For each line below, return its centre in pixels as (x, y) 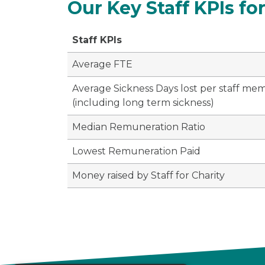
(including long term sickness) (143, 102)
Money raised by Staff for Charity (148, 175)
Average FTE (102, 64)
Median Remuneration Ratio (139, 127)
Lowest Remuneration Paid (136, 151)
